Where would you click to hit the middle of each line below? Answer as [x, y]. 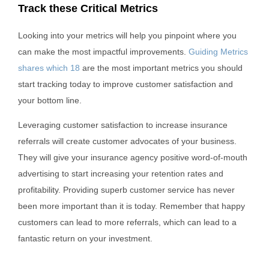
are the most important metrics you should [161, 68]
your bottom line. [50, 101]
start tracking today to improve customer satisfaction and [125, 84]
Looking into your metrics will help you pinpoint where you [127, 36]
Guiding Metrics [218, 52]
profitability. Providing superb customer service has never [126, 190]
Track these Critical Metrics [88, 9]
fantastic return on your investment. [85, 239]
